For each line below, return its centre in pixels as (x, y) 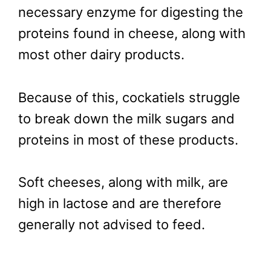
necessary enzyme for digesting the (131, 12)
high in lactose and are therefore (120, 203)
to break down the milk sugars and (126, 118)
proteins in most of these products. (128, 139)
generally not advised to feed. (112, 224)
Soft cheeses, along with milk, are (123, 182)
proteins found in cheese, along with (132, 34)
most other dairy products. (101, 55)
